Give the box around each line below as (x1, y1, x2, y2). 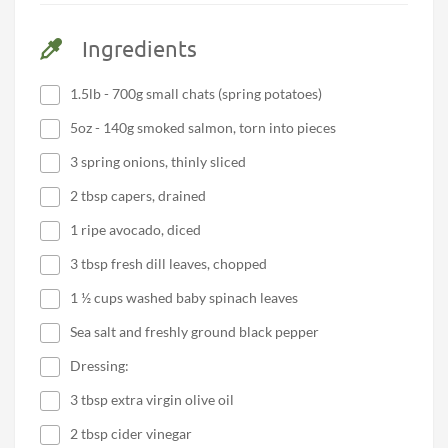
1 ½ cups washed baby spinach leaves (70, 289, 298, 307)
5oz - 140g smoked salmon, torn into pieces (70, 119, 336, 137)
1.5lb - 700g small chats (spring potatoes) (70, 85, 322, 103)
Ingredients (82, 35, 197, 62)
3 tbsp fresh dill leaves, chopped (70, 255, 267, 273)
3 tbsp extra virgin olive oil (70, 391, 234, 409)
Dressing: (70, 357, 129, 375)
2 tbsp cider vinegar (70, 425, 192, 443)
